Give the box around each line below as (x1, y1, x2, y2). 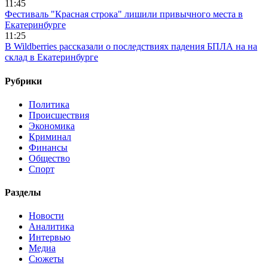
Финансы (29, 142, 68, 153)
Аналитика (29, 221, 74, 232)
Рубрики (5, 75, 42, 86)
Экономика (29, 120, 75, 131)
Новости (29, 211, 64, 221)
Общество (29, 153, 70, 163)
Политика (29, 99, 69, 109)
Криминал (29, 131, 71, 142)
